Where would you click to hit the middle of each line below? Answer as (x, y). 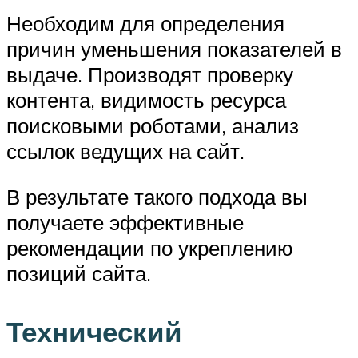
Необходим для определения (145, 23)
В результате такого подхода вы (157, 197)
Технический (94, 332)
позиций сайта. (79, 274)
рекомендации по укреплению (150, 248)
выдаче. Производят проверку (150, 74)
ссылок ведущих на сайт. (125, 151)
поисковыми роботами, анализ (153, 125)
